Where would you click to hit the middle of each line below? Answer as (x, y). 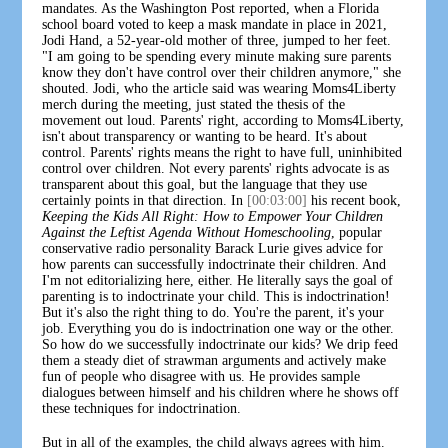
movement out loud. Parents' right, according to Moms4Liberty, (223, 120)
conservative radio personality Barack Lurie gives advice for (213, 248)
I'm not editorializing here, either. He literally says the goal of (218, 280)
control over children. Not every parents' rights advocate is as (216, 168)
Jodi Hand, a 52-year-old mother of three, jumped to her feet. (217, 40)
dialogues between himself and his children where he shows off (221, 392)
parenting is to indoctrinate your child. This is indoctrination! (216, 296)
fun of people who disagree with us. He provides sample (201, 376)
